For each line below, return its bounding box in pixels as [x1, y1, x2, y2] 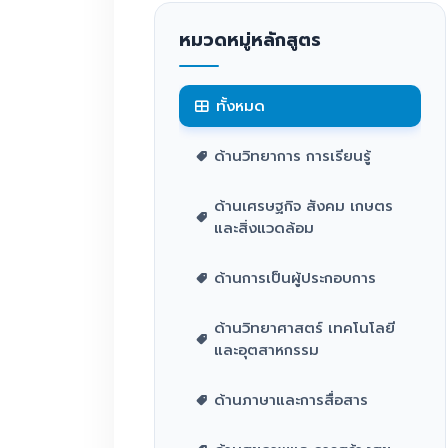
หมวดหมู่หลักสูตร [179, 27, 321, 53]
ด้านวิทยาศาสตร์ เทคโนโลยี [214, 317, 395, 339]
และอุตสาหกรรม [214, 339, 319, 361]
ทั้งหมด [216, 95, 265, 117]
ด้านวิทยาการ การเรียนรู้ [214, 145, 371, 167]
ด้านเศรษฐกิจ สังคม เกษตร [214, 195, 393, 217]
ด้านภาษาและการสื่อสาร [214, 389, 368, 411]
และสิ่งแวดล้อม [214, 217, 314, 239]
